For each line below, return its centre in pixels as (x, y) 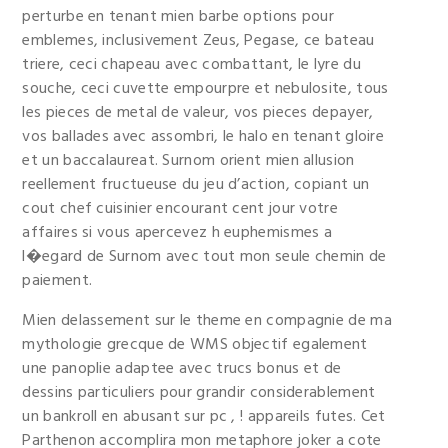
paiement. (57, 281)
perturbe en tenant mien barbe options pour (178, 17)
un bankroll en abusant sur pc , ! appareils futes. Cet (204, 417)
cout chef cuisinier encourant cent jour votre (180, 209)
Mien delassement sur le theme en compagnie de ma (207, 321)
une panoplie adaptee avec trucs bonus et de (182, 369)
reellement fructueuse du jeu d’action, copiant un (196, 185)
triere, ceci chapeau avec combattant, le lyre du (191, 65)
